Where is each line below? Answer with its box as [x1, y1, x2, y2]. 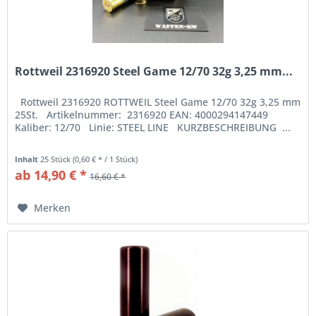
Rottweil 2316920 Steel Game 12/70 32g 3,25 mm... [15, 63, 293, 79]
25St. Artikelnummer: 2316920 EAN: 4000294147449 [15, 107, 269, 121]
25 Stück [40, 153, 73, 164]
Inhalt [15, 153, 41, 164]
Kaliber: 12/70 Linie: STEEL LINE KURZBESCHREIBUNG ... [15, 120, 291, 134]
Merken [34, 200, 71, 214]
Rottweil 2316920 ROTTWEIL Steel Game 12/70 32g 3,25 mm [15, 95, 301, 109]
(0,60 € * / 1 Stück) [73, 153, 138, 164]
